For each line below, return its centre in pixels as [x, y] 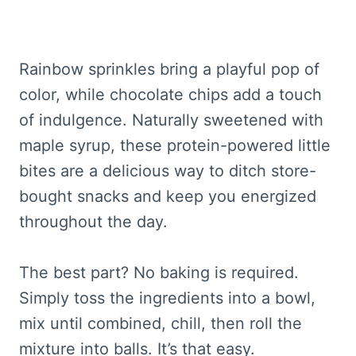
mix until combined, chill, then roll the [161, 323]
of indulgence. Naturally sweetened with [171, 120]
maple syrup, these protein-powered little [175, 145]
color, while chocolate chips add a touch [170, 94]
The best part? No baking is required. [159, 272]
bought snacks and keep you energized [168, 196]
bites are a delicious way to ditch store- [168, 170]
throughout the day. [93, 221]
